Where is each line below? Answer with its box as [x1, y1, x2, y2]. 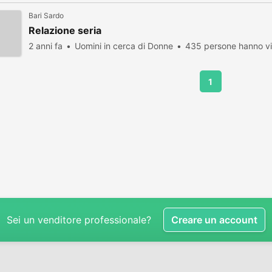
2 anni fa [29, 41, 63, 51]
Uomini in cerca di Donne [75, 41, 173, 51]
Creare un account [171, 214, 257, 226]
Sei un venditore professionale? [7, 214, 151, 226]
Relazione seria [29, 24, 101, 36]
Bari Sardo [29, 11, 64, 20]
